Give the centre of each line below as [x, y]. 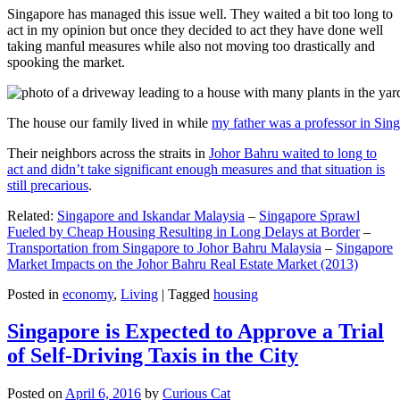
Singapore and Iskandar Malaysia [151, 215]
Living [139, 294]
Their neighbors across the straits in [108, 153]
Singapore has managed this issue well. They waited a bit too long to [200, 13]
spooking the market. [66, 62]
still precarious [48, 185]
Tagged [189, 294]
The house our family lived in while [109, 122]
